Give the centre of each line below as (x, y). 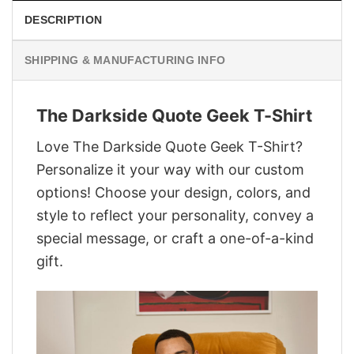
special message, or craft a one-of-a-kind (175, 238)
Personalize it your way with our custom (170, 169)
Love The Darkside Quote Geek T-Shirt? (169, 146)
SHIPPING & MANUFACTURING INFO (125, 60)
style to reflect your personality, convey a (175, 215)
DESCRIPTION (64, 20)
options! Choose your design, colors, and (173, 192)
